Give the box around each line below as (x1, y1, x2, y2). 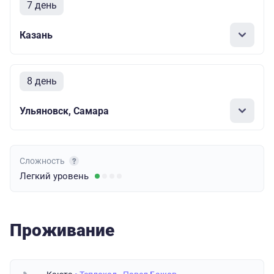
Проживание (10, 220, 114, 240)
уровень (53, 171, 89, 182)
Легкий (20, 171, 53, 182)
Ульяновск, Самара (20, 105, 109, 117)
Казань (20, 29, 53, 41)
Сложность (20, 156, 67, 166)
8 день (26, 75, 57, 87)
